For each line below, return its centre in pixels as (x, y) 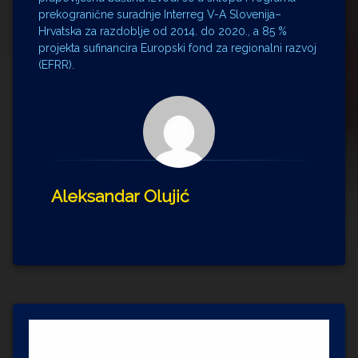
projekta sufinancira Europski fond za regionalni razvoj (177, 48)
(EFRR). (56, 65)
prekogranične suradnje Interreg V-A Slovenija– (160, 15)
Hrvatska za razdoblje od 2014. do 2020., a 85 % (163, 32)
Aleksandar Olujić (120, 197)
